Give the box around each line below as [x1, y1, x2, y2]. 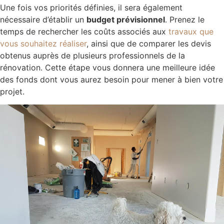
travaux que [168, 26, 213, 36]
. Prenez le [165, 14, 204, 24]
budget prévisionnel [86, 14, 165, 24]
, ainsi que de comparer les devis [86, 38, 211, 48]
